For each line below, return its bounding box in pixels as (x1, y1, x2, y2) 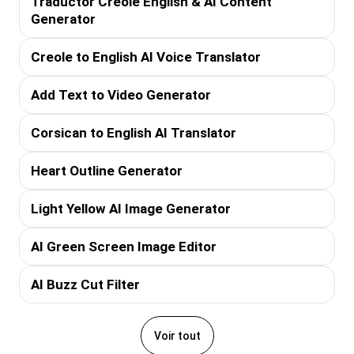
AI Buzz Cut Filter (31, 276, 140, 292)
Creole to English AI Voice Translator (31, 48, 261, 65)
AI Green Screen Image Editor (31, 238, 217, 254)
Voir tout (153, 329, 201, 342)
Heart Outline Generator (31, 162, 183, 179)
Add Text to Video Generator (31, 86, 211, 103)
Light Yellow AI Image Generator (31, 200, 231, 217)
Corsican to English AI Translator (31, 124, 236, 141)
